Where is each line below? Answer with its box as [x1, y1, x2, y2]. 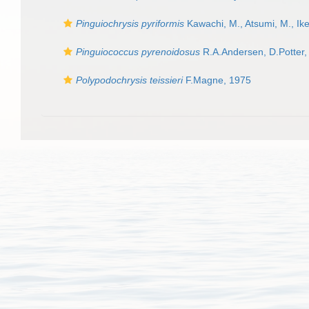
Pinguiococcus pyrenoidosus [76, 46, 200, 57]
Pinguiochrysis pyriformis [76, 18, 184, 29]
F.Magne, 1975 [183, 74, 251, 86]
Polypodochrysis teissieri [76, 74, 183, 86]
